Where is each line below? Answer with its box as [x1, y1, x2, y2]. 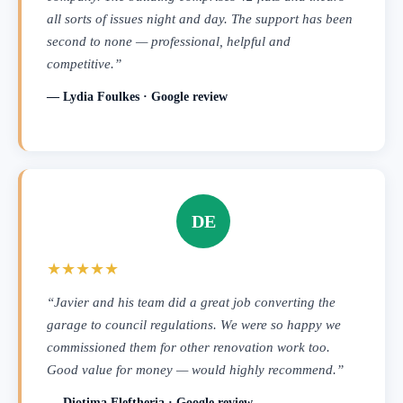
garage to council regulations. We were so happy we [47, 317, 341, 332]
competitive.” [47, 56, 121, 71]
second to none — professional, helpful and [47, 33, 291, 49]
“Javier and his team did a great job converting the [47, 294, 336, 309]
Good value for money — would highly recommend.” [47, 362, 344, 377]
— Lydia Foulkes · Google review [47, 89, 228, 103]
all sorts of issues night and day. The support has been [47, 11, 353, 26]
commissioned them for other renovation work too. [47, 339, 330, 354]
